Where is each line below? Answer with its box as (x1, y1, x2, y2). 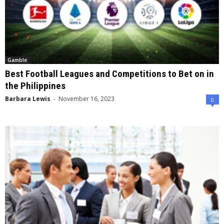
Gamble (7, 56, 27, 63)
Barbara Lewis (5, 94, 50, 103)
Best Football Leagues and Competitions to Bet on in (5, 67, 214, 79)
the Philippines (5, 79, 65, 91)
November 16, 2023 (58, 94, 114, 103)
